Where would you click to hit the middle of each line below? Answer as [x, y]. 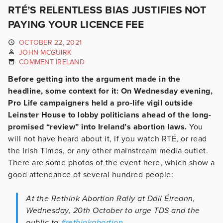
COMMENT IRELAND [52, 62]
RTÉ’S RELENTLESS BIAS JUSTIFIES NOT [107, 10]
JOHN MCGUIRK [45, 52]
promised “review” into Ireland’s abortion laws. [98, 127]
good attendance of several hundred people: [91, 174]
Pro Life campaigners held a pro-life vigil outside [100, 103]
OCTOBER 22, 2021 [50, 43]
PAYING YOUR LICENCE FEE [76, 25]
